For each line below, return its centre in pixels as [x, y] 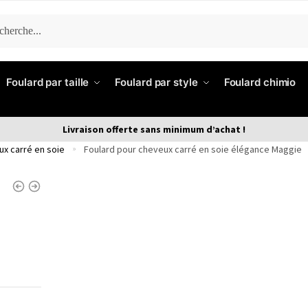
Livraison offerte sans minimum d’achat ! [154, 129]
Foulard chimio [260, 82]
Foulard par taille [48, 82]
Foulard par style [156, 82]
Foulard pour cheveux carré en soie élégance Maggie [192, 149]
